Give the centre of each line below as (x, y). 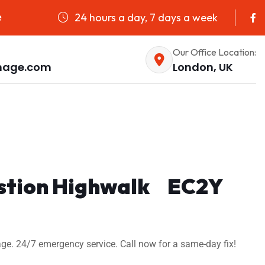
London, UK (203, 67)
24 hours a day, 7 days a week (145, 17)
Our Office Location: (214, 52)
